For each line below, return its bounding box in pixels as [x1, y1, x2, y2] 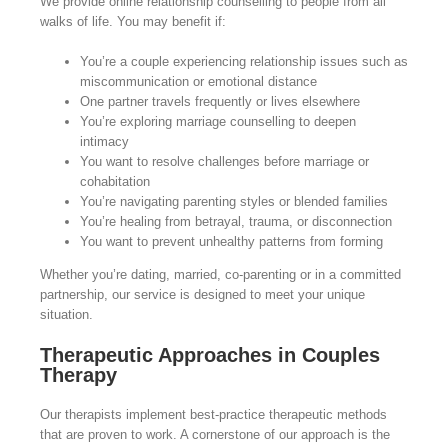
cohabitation [79, 174, 150, 190]
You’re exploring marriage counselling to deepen [79, 114, 356, 130]
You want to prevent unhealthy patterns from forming [79, 234, 383, 250]
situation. [39, 307, 93, 323]
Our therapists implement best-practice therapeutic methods [39, 407, 387, 423]
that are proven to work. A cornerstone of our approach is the [39, 427, 390, 443]
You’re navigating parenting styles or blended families [79, 194, 388, 210]
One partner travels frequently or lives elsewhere [79, 94, 360, 110]
